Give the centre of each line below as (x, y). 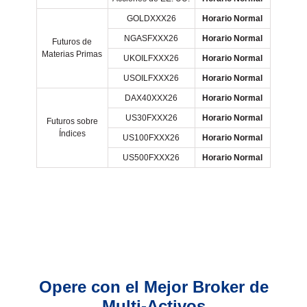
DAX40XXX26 (151, 98)
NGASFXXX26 (151, 38)
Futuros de (72, 42)
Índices (72, 134)
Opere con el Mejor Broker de (153, 287)
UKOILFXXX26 (151, 58)
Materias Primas (72, 54)
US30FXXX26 (151, 118)
